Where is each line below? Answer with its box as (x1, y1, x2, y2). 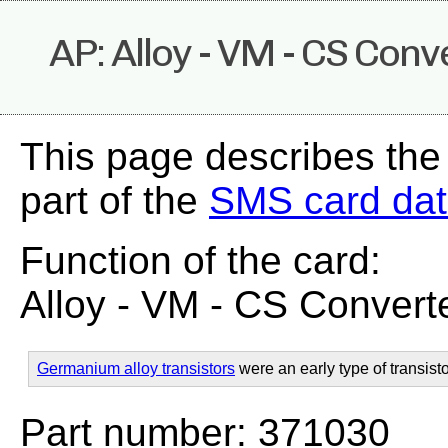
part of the (20, 179, 209, 222)
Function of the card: (20, 239, 381, 282)
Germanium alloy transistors (37, 360, 235, 377)
